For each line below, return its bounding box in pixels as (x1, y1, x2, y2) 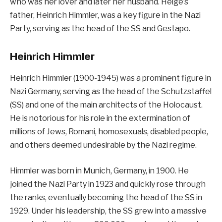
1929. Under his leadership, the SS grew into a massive (10, 206, 207, 216)
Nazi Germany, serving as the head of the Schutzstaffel (10, 87, 212, 97)
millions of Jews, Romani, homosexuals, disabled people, (10, 127, 208, 137)
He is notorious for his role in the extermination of (10, 113, 190, 123)
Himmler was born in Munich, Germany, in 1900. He (10, 166, 189, 175)
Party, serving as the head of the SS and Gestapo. (10, 24, 190, 34)
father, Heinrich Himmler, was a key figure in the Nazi (10, 10, 201, 20)
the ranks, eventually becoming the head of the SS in (10, 192, 202, 202)
